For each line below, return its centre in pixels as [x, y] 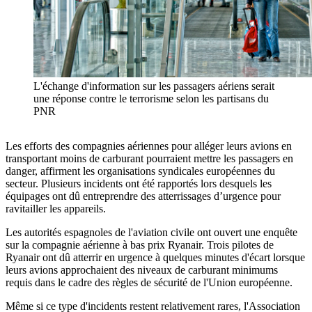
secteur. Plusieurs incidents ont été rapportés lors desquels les [139, 184]
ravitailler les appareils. [56, 209]
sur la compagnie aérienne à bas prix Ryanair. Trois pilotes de [140, 245]
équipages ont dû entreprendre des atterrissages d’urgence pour [143, 196]
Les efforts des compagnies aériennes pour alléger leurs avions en [149, 146]
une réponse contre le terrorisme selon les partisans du [151, 99]
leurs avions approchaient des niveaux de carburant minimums [142, 270]
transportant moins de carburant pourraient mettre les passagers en [149, 159]
